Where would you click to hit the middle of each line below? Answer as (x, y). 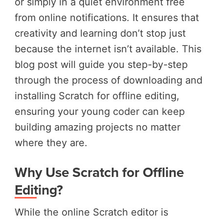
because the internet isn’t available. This (108, 49)
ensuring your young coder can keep (100, 111)
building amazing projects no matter (98, 127)
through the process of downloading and (109, 80)
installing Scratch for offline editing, (97, 96)
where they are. (51, 142)
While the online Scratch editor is (91, 212)
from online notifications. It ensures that (107, 17)
